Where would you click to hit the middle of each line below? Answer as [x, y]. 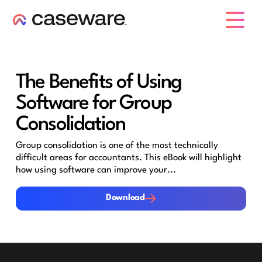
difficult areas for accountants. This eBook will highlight [128, 158]
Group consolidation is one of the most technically [117, 145]
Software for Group [93, 104]
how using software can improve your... [96, 170]
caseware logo [39, 29]
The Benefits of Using [99, 83]
